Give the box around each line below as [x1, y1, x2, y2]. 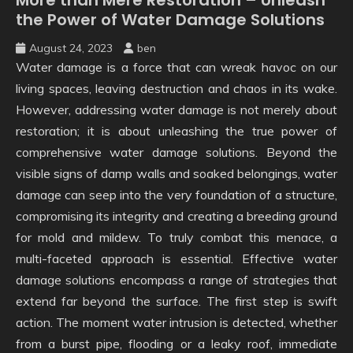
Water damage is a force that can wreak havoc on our [16, 58, 337, 75]
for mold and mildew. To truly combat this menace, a [16, 229, 337, 245]
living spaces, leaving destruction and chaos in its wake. [16, 80, 337, 96]
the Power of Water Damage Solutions [16, 8, 325, 31]
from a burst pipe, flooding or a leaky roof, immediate [16, 335, 337, 351]
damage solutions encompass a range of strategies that [16, 271, 337, 288]
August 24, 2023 [29, 40, 113, 55]
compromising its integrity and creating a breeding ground [16, 207, 337, 224]
